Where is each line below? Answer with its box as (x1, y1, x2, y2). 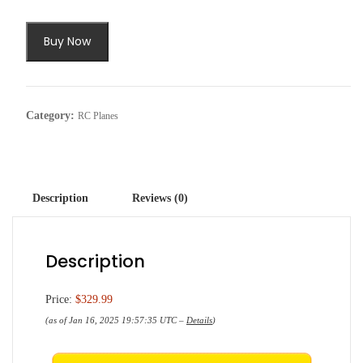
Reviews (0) (132, 192, 188, 205)
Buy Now (43, 33, 91, 50)
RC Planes (77, 110, 118, 122)
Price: (45, 293, 75, 306)
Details (186, 315, 212, 326)
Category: (25, 109, 78, 122)
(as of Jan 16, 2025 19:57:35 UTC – (45, 315, 186, 326)
